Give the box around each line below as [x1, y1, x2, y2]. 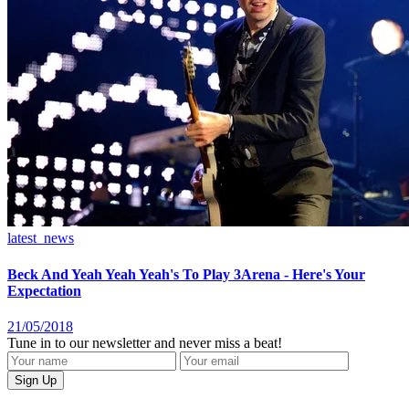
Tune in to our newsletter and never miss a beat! [7, 334, 282, 351]
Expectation [7, 282, 81, 299]
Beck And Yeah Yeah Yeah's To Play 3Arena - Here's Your [7, 266, 365, 282]
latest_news [7, 230, 74, 246]
